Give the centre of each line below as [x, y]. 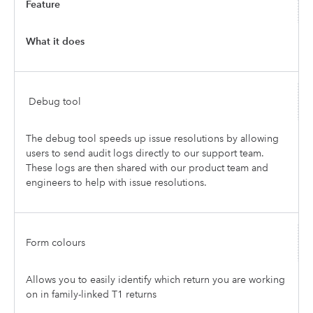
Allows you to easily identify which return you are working [155, 279]
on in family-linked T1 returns [91, 294]
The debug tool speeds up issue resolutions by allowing [152, 138]
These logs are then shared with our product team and [147, 168]
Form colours [56, 242]
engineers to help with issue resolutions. [116, 182]
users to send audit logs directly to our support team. [145, 153]
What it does [57, 41]
